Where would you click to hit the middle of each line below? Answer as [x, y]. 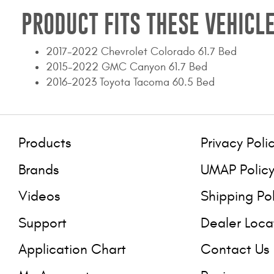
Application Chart [72, 250]
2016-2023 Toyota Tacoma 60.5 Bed [130, 82]
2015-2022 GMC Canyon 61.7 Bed [127, 67]
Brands [39, 169]
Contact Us [235, 250]
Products [45, 143]
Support [43, 223]
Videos [39, 196]
